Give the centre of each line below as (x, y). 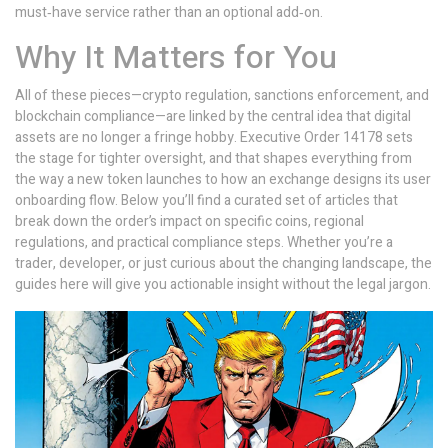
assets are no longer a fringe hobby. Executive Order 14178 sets (214, 137)
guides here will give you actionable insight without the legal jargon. (223, 284)
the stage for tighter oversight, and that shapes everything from (213, 158)
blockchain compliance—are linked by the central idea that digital (213, 116)
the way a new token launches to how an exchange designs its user (223, 179)
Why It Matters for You (176, 57)
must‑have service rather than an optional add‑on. (169, 12)
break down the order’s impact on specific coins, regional (189, 221)
